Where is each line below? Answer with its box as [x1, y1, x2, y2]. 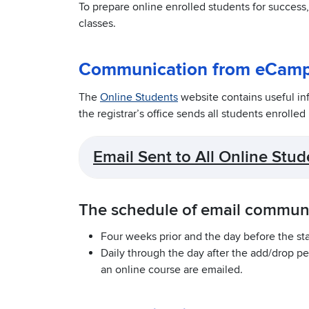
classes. [79, 17, 116, 31]
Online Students [100, 90, 178, 105]
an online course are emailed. [101, 263, 243, 277]
